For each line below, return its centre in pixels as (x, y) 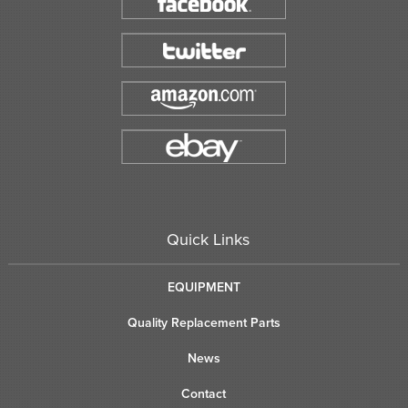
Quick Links (209, 240)
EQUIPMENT (204, 287)
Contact (204, 394)
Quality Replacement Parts (204, 323)
